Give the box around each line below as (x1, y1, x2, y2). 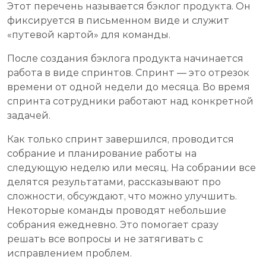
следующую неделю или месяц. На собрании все (7, 162, 256, 174)
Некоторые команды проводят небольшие (7, 205, 226, 217)
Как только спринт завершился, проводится (7, 134, 234, 145)
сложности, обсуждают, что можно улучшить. (7, 191, 237, 202)
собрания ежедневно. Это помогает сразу (7, 219, 218, 231)
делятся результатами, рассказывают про (7, 176, 221, 188)
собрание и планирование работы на (7, 148, 197, 160)
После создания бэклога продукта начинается (7, 53, 243, 65)
